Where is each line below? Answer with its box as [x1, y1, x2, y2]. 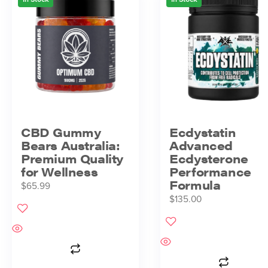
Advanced [169, 136, 233, 154]
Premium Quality [21, 150, 124, 167]
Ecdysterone [169, 150, 248, 167]
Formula [169, 176, 221, 194]
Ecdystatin [169, 123, 236, 141]
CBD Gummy [21, 123, 101, 141]
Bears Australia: [21, 136, 120, 154]
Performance [169, 163, 251, 181]
